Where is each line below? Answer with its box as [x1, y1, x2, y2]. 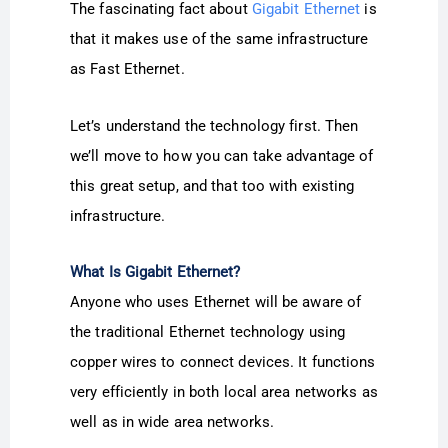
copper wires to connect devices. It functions [70, 352, 376, 371]
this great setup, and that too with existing [70, 176, 355, 195]
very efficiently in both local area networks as [70, 382, 378, 401]
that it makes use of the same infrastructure [70, 30, 369, 49]
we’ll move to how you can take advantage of [70, 146, 374, 165]
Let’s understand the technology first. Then [70, 116, 359, 135]
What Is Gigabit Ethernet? [70, 262, 241, 281]
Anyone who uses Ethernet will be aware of [70, 292, 362, 311]
